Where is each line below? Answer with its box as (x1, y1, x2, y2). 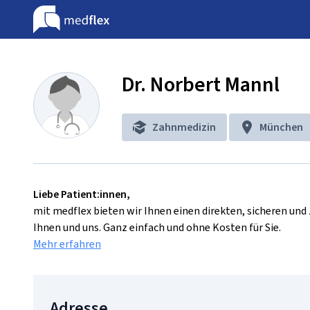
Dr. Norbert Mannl (122, 71, 280, 98)
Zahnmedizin (152, 120, 216, 134)
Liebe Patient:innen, (33, 187, 130, 201)
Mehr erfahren (33, 237, 101, 251)
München (259, 120, 303, 134)
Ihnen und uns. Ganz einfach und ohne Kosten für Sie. (33, 220, 281, 235)
